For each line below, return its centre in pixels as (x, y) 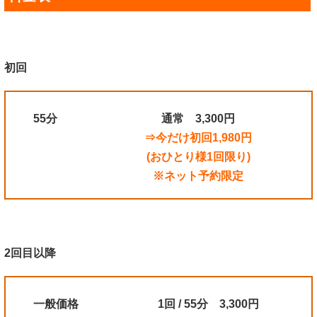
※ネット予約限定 (198, 175)
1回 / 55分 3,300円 (208, 304)
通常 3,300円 (198, 118)
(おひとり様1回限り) (198, 156)
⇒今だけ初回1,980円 (198, 137)
